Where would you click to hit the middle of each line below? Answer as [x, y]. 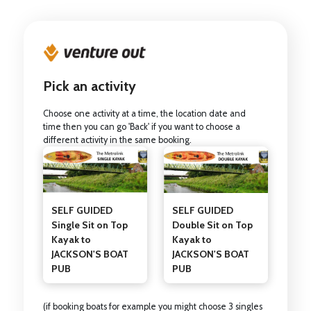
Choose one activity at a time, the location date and [144, 113]
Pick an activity [89, 86]
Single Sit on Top [89, 225]
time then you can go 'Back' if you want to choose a [141, 126]
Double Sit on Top [212, 225]
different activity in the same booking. [117, 140]
